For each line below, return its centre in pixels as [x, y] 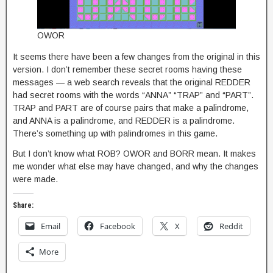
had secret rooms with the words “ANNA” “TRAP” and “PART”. [133, 95]
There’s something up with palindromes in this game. [115, 134]
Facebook [118, 226]
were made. [35, 179]
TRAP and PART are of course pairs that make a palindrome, [131, 108]
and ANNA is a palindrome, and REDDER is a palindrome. [124, 121]
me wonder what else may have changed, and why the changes [136, 167]
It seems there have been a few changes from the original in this [136, 57]
